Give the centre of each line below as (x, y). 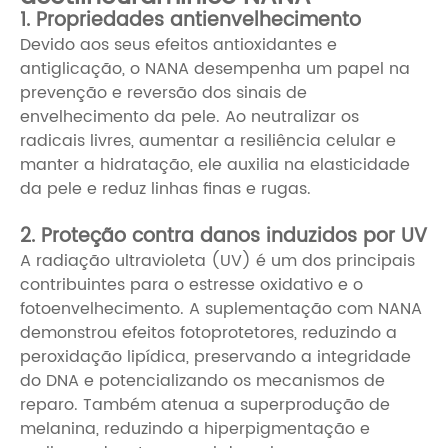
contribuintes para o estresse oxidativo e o (191, 285)
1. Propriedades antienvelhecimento (190, 21)
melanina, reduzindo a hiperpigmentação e (195, 429)
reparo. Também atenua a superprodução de (205, 405)
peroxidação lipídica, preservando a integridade (215, 357)
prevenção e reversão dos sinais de (163, 93)
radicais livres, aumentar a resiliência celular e (208, 141)
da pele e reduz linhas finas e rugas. (165, 189)
